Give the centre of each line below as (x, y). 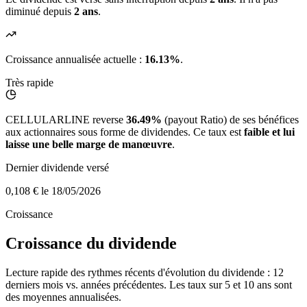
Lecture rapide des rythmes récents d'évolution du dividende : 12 (145, 273)
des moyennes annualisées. (63, 297)
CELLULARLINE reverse (66, 120)
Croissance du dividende (91, 244)
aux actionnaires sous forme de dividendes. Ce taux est (125, 132)
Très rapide (29, 83)
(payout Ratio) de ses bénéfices (230, 120)
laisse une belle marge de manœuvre (89, 145)
